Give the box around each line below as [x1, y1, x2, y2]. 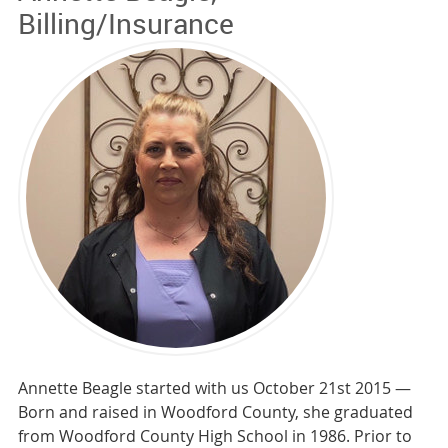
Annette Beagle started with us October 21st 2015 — [17, 377, 411, 400]
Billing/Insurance [17, 4, 234, 43]
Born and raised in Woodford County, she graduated [17, 401, 413, 424]
